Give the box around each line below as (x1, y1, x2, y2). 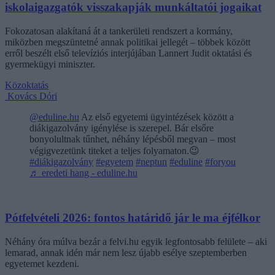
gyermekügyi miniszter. (5, 59, 95, 70)
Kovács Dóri (7, 91, 57, 102)
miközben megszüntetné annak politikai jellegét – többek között (5, 37, 250, 48)
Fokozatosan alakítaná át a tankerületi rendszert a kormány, (5, 26, 233, 37)
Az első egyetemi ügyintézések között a (79, 112, 234, 123)
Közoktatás (5, 80, 48, 91)
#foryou (205, 157, 236, 168)
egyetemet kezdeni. (5, 258, 79, 269)
